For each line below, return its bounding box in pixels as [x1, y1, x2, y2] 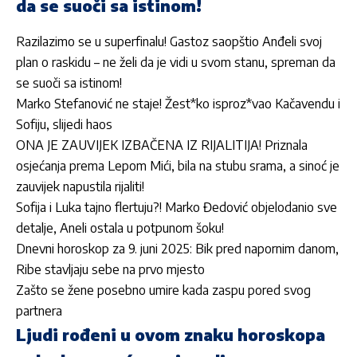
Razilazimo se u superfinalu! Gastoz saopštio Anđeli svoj [16, 33, 322, 50]
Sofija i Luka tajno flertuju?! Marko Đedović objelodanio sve [16, 199, 337, 216]
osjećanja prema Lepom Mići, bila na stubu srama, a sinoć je [16, 158, 339, 175]
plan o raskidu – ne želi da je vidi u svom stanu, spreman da [16, 54, 335, 71]
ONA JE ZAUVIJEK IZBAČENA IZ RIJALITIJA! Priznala [16, 137, 308, 154]
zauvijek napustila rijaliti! [16, 178, 144, 195]
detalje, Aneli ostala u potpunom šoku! [16, 220, 224, 237]
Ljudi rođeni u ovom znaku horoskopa [16, 324, 325, 345]
